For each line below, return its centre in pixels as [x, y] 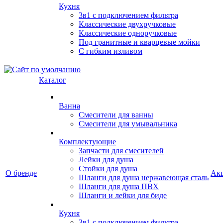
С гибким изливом [111, 51]
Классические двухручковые [127, 24]
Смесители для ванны [116, 115]
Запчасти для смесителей [121, 151]
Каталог [53, 80]
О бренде [21, 173]
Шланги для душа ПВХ [119, 186]
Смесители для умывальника [128, 124]
